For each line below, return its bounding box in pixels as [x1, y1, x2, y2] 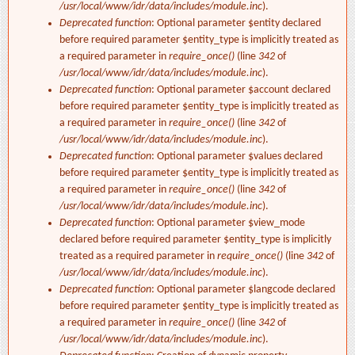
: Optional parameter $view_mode [151, 217, 305, 230]
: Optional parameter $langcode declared [151, 284, 335, 296]
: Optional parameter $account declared [151, 84, 330, 97]
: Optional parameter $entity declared [151, 17, 321, 30]
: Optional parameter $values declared [151, 151, 323, 163]
